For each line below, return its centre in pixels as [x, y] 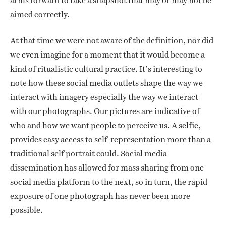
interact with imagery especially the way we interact [104, 97]
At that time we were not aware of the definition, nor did [112, 41]
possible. [26, 210]
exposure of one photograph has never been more [100, 196]
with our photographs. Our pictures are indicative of [105, 111]
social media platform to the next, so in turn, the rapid [109, 182]
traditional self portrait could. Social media [89, 154]
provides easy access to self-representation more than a [110, 140]
